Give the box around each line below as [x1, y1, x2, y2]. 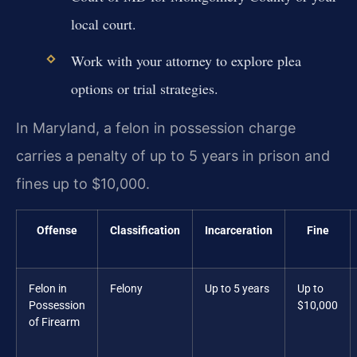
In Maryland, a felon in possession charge [16, 120, 296, 137]
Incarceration [205, 223, 273, 237]
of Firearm [29, 315, 80, 329]
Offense [37, 223, 77, 237]
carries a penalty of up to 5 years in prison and [16, 147, 330, 165]
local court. [70, 14, 136, 33]
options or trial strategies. [70, 78, 218, 98]
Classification [110, 223, 180, 237]
